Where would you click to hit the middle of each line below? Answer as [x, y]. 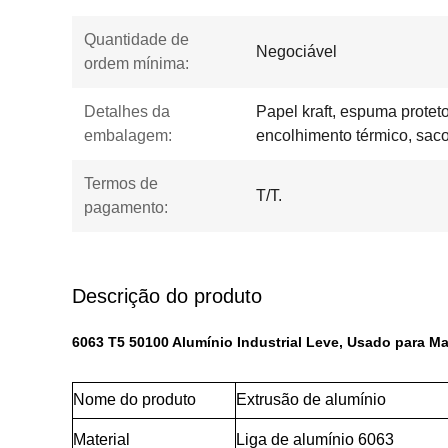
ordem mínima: [136, 63]
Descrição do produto [167, 296]
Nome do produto [134, 399]
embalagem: [128, 135]
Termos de [121, 183]
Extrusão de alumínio [311, 399]
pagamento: [126, 207]
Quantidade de [136, 39]
